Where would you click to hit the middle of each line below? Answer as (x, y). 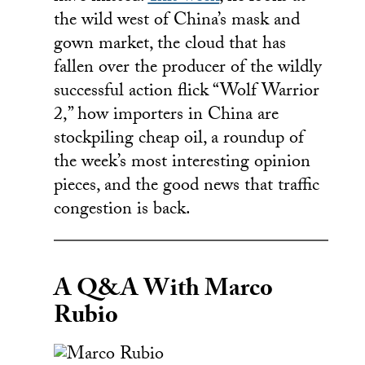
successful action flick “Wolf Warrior (187, 92)
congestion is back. (123, 210)
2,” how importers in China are (167, 116)
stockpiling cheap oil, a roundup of (179, 139)
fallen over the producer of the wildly (188, 68)
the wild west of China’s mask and (177, 21)
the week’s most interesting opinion (182, 163)
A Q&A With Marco (164, 292)
